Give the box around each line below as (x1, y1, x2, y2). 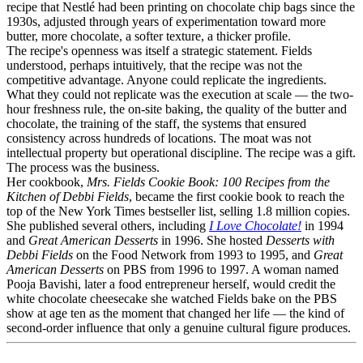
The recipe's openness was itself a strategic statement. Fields (6, 44, 312, 58)
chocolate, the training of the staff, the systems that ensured (6, 117, 306, 131)
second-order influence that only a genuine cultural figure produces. (6, 321, 351, 335)
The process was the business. (6, 160, 160, 175)
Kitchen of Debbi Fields (6, 190, 129, 204)
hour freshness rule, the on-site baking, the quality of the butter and (6, 102, 347, 117)
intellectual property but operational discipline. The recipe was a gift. (6, 146, 356, 160)
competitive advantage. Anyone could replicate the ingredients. (6, 73, 327, 88)
